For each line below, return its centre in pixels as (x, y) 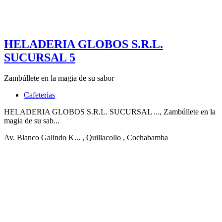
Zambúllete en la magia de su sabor (59, 78)
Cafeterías (39, 95)
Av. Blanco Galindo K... (42, 138)
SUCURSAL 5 (40, 57)
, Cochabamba (145, 138)
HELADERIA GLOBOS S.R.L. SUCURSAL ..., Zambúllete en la (110, 112)
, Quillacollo (102, 138)
